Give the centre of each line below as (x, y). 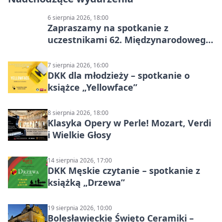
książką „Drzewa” (86, 183)
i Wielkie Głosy (79, 135)
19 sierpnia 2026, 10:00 (80, 208)
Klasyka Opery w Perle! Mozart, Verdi (129, 123)
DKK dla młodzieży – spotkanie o (119, 76)
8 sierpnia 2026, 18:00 (78, 113)
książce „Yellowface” (92, 87)
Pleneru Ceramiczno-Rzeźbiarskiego (127, 52)
